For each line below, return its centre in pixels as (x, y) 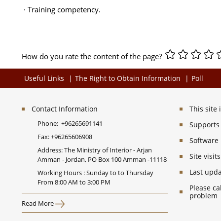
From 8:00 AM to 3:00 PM (74, 182)
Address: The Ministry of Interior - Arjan (95, 150)
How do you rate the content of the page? (93, 56)
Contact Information (65, 109)
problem (203, 196)
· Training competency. (62, 9)
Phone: (49, 124)
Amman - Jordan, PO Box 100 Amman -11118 (102, 160)
